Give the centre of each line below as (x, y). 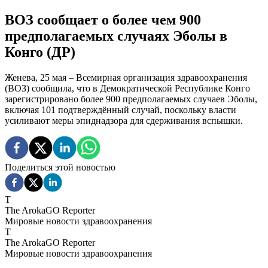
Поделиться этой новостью (60, 167)
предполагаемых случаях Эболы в (116, 36)
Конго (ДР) (40, 52)
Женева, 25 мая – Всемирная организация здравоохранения (126, 77)
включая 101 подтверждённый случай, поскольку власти (121, 109)
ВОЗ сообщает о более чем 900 (103, 19)
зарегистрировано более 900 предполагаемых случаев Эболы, (131, 99)
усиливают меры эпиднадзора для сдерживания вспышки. (124, 120)
